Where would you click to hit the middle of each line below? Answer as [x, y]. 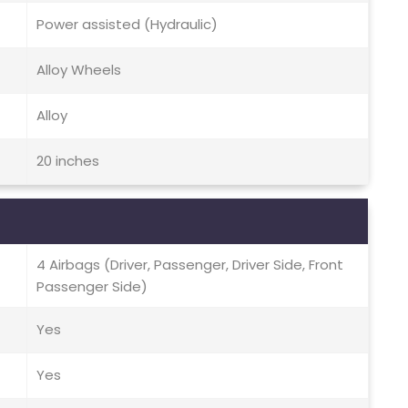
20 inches [68, 161]
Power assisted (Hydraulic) [127, 25]
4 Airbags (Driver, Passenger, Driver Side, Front [190, 265]
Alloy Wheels [79, 70]
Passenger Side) [92, 287]
